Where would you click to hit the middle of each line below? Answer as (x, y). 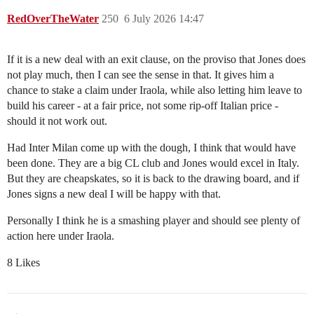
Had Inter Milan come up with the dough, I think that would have (151, 148)
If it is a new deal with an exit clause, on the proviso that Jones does (156, 60)
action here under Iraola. (61, 236)
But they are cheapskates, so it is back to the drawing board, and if (153, 179)
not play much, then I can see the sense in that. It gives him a (141, 75)
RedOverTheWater (53, 19)
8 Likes (23, 263)
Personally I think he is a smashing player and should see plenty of (153, 221)
